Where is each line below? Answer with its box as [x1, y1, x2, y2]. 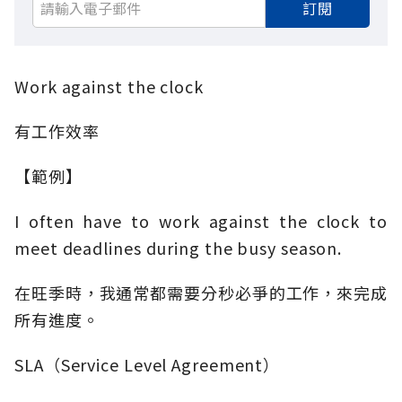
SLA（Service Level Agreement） [14, 353, 281, 377]
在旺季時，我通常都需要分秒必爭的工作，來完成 [14, 281, 388, 305]
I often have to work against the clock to [14, 209, 388, 233]
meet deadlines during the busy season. [14, 236, 343, 260]
